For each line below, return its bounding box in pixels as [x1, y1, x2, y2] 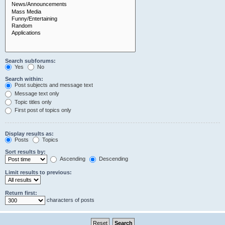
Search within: [5, 76, 43, 82]
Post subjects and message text [13, 82, 93, 88]
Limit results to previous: [5, 169, 72, 176]
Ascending [58, 156, 85, 162]
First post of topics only [13, 107, 71, 114]
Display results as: [5, 130, 54, 137]
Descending [97, 156, 128, 162]
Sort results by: [5, 149, 46, 155]
